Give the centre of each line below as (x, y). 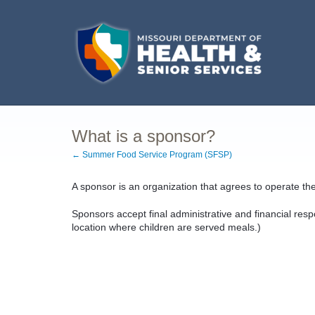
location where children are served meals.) (166, 227)
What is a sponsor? (143, 136)
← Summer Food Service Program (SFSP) (152, 155)
